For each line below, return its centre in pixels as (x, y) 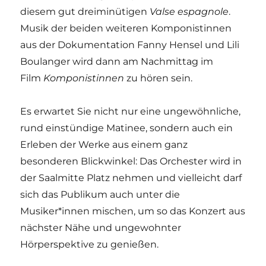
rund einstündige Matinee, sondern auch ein (127, 128)
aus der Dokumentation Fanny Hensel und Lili (130, 45)
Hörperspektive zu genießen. (90, 244)
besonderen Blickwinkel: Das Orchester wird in (131, 161)
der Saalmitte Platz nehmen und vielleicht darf (131, 178)
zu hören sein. (159, 78)
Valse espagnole (189, 11)
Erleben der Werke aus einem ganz (104, 144)
